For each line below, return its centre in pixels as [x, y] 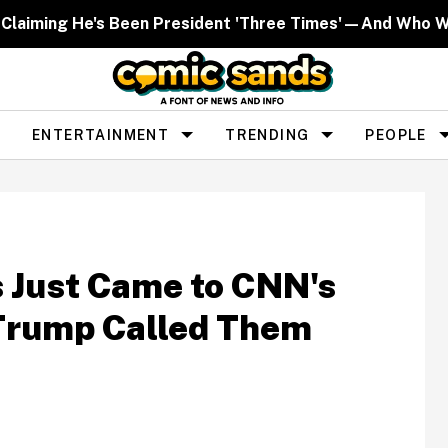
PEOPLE [396, 134]
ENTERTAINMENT [101, 134]
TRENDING [267, 134]
